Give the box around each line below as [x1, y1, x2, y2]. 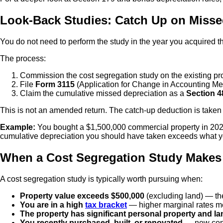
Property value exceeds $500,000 [20, 191, 144, 200]
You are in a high [20, 200, 85, 209]
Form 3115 [35, 80, 75, 89]
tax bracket [85, 200, 127, 209]
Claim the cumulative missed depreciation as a [20, 89, 186, 98]
